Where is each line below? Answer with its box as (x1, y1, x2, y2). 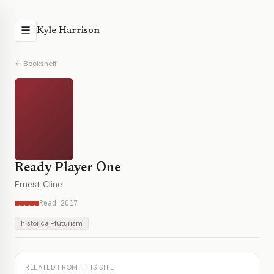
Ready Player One (15, 161, 120, 175)
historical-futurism (21, 219, 83, 228)
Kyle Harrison (37, 26, 100, 35)
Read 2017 (39, 198, 78, 208)
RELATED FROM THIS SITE (25, 263, 114, 272)
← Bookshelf (15, 59, 57, 68)
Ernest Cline (15, 179, 62, 190)
